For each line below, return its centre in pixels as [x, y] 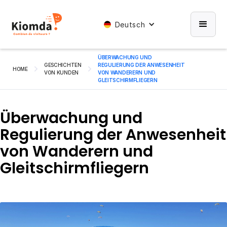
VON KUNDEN [61, 72]
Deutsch [130, 24]
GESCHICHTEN [63, 65]
